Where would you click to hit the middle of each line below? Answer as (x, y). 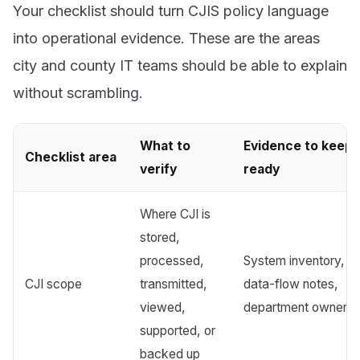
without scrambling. (78, 92)
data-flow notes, (291, 284)
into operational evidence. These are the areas (166, 38)
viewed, (163, 307)
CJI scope (54, 284)
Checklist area (71, 157)
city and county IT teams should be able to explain (180, 65)
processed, (172, 260)
